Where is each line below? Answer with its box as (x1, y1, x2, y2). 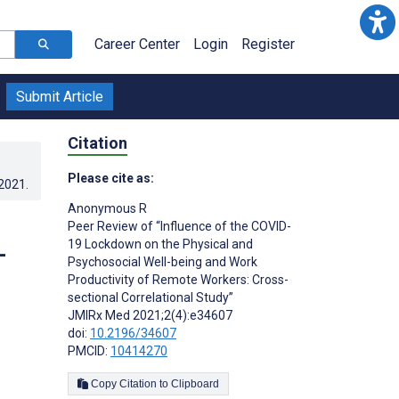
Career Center (94, 36, 180, 53)
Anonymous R (68, 200, 147, 216)
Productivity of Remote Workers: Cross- (68, 272, 289, 287)
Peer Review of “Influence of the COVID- (68, 218, 291, 233)
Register (241, 36, 295, 53)
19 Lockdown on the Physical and (68, 236, 253, 251)
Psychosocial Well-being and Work (68, 254, 257, 269)
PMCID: (68, 343, 110, 358)
